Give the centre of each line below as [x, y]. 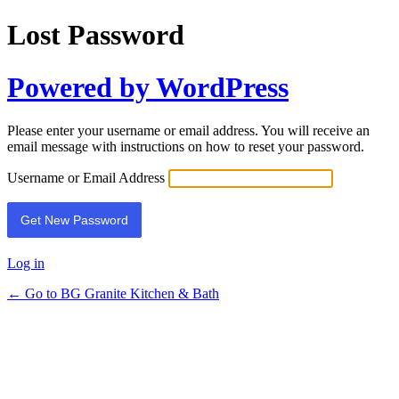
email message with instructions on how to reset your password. [186, 147]
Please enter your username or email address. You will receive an [188, 131]
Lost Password [96, 35]
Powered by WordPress [148, 87]
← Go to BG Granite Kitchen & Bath [113, 294]
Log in [26, 264]
